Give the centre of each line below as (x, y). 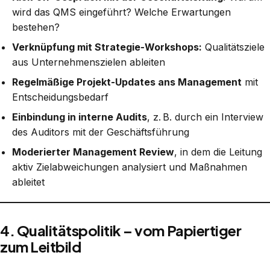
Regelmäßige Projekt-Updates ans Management (127, 82)
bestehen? (36, 27)
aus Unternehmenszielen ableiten (89, 62)
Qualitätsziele (233, 47)
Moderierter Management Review (93, 152)
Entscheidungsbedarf (60, 97)
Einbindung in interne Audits (80, 117)
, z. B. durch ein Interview (205, 117)
